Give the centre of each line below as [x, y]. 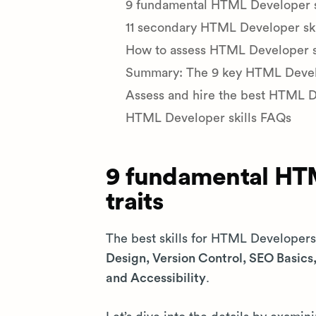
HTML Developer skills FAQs [208, 118]
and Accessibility [156, 278]
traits [135, 202]
